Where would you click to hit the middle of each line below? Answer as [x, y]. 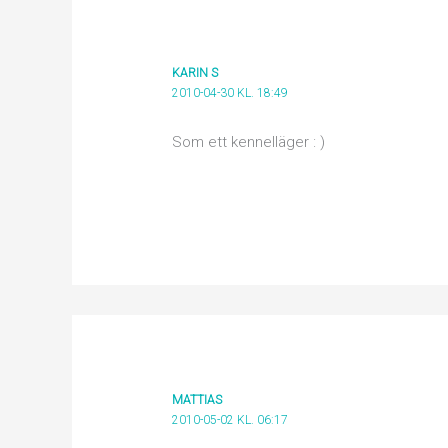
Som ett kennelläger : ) [249, 142]
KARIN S [195, 73]
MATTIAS [197, 399]
